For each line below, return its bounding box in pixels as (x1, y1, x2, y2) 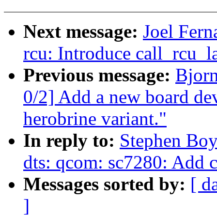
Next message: (23, 21, 143, 42)
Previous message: (23, 64, 175, 86)
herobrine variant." (23, 108, 167, 129)
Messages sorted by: (23, 173, 190, 195)
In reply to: (23, 130, 120, 151)
